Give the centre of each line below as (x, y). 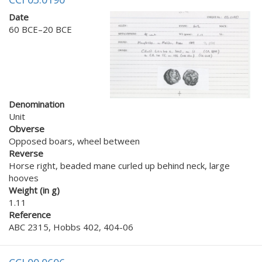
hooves (24, 177)
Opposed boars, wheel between (74, 141)
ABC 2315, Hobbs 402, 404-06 (71, 227)
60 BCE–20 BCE (40, 29)
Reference (30, 214)
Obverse (27, 128)
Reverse (26, 153)
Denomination (37, 104)
